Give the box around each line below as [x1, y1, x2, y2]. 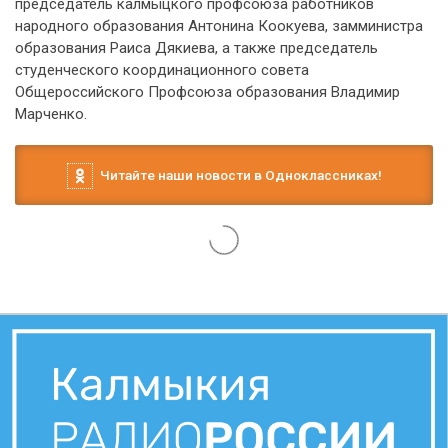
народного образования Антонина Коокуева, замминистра [15, 17, 423, 35]
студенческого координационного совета [15, 61, 309, 79]
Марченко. [15, 105, 87, 123]
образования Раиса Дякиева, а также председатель [15, 39, 378, 57]
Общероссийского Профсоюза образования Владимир [15, 83, 400, 101]
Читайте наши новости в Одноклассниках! [92, 167, 382, 183]
